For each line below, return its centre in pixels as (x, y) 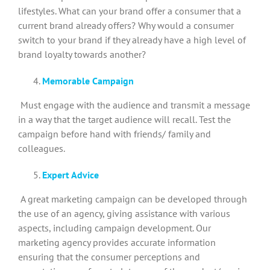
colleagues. (42, 148)
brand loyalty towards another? (82, 54)
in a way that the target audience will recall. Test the (124, 119)
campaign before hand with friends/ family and (115, 133)
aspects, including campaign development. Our (115, 228)
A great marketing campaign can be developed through (134, 199)
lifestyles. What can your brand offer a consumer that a (130, 11)
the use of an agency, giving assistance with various (124, 213)
